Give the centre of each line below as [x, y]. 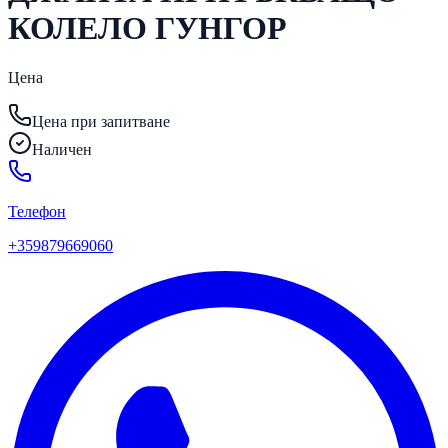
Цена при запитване [101, 121]
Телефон [37, 211]
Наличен [62, 149]
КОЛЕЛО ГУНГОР [147, 28]
